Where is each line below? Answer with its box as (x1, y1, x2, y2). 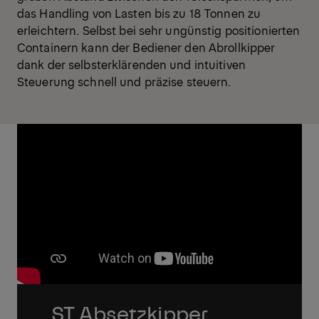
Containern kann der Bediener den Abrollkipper (17, 39, 276, 56)
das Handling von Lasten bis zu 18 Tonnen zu (17, 5, 261, 21)
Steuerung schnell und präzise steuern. (17, 73, 234, 90)
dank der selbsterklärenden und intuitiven (17, 56, 246, 73)
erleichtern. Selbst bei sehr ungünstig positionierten (17, 22, 300, 38)
